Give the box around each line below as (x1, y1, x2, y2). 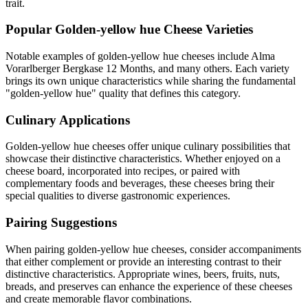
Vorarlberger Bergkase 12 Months (5, 63, 153, 74)
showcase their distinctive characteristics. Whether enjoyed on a (5, 153, 280, 165)
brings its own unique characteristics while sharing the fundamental (5, 75, 296, 87)
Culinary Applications (5, 112, 130, 127)
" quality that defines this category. (91, 87, 241, 99)
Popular (5, 22, 55, 37)
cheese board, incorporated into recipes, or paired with (5, 165, 240, 177)
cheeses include (179, 50, 249, 62)
